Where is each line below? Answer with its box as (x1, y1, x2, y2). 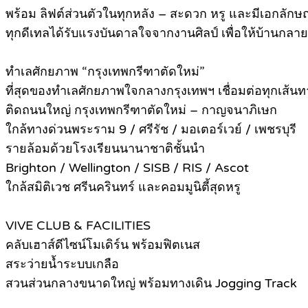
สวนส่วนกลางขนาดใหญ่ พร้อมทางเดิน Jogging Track (5, 276, 297, 291)
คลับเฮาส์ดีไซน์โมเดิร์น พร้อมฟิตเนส (5, 237, 200, 253)
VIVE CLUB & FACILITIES (5, 218, 151, 234)
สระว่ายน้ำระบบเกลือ (5, 256, 119, 272)
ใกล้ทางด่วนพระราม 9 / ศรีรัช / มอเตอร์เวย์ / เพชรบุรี (5, 122, 296, 137)
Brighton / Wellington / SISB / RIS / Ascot (5, 160, 249, 176)
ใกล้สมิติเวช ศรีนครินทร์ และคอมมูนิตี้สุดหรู (5, 179, 241, 195)
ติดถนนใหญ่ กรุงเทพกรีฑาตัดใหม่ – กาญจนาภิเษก (5, 102, 277, 118)
